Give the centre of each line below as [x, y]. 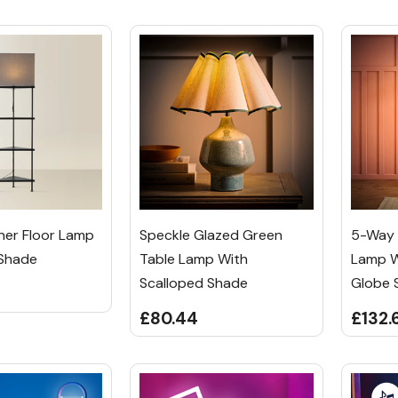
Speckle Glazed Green [211, 235]
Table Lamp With [193, 259]
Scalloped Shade [193, 283]
